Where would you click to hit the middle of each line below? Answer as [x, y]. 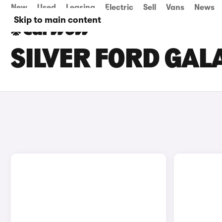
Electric [119, 7]
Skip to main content [57, 20]
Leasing [81, 7]
